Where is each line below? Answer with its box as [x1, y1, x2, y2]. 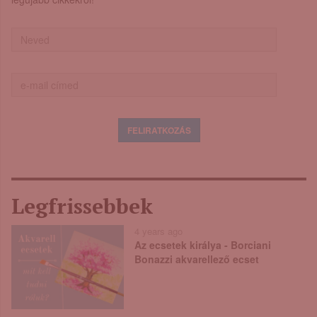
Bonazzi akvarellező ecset [134, 251, 259, 266]
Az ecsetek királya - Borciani [134, 237, 271, 252]
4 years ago [134, 224, 183, 238]
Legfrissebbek [11, 191, 153, 220]
